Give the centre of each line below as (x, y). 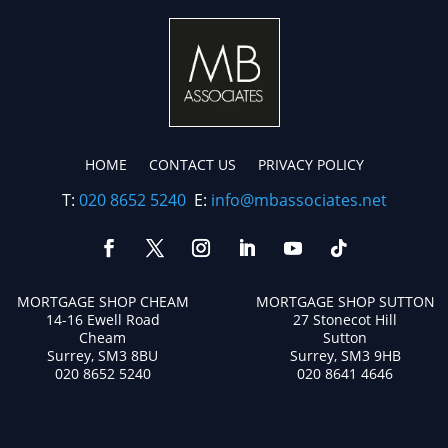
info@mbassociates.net (298, 200)
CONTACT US (192, 165)
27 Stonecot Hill (345, 320)
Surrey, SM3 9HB (345, 356)
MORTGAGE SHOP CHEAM (102, 302)
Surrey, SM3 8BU (103, 356)
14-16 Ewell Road (102, 320)
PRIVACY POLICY (310, 165)
